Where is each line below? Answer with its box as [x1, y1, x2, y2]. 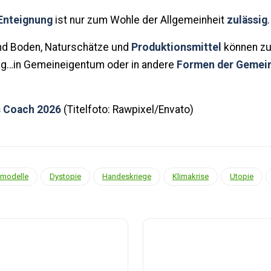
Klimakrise [172, 171, 209, 181]
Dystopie [50, 171, 81, 181]
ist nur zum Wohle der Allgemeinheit [53, 13, 227, 26]
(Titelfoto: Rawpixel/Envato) [61, 103, 194, 116]
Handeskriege [102, 171, 151, 181]
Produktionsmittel [131, 41, 221, 53]
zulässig [227, 13, 267, 26]
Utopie [230, 171, 253, 181]
